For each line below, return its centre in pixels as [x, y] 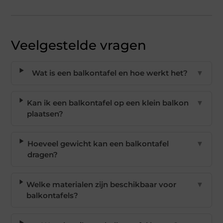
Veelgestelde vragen [79, 46]
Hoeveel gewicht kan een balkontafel [98, 144]
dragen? [42, 155]
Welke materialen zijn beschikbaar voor [102, 185]
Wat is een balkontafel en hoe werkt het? [110, 73]
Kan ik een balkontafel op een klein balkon [108, 103]
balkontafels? [53, 196]
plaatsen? [45, 114]
